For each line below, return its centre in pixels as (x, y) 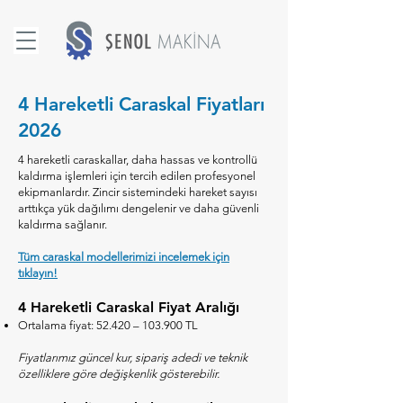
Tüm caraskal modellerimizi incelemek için (124, 257)
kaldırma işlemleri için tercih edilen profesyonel (137, 176)
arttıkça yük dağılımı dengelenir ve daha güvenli (139, 208)
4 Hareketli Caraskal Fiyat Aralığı (129, 307)
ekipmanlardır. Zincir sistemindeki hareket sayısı (138, 192)
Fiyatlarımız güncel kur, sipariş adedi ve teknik (133, 358)
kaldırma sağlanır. (63, 224)
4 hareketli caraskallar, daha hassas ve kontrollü (138, 160)
